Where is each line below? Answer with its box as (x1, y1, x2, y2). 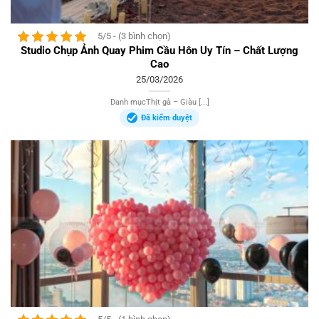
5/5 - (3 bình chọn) (98, 30, 171, 41)
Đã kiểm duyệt (141, 113, 192, 122)
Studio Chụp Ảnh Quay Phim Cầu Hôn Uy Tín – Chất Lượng (21, 44, 298, 58)
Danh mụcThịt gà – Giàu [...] (110, 97, 209, 107)
